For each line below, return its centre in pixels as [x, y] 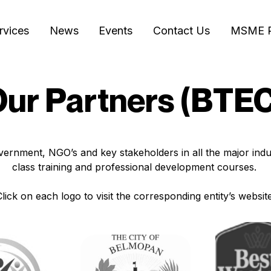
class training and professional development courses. [135, 167]
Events [116, 30]
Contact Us [182, 30]
